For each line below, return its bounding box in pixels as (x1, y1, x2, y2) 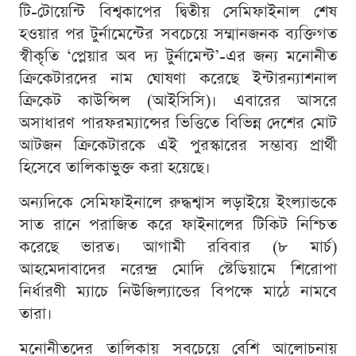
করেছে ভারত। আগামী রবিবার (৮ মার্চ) (19, 236, 337, 259)
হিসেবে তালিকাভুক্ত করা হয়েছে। (19, 157, 211, 180)
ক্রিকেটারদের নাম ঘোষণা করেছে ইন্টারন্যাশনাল (19, 68, 337, 91)
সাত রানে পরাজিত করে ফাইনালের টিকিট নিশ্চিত (19, 214, 337, 237)
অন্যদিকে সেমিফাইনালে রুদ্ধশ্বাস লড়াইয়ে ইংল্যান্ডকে (19, 192, 337, 215)
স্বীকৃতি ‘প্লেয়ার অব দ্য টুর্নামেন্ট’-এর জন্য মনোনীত (19, 45, 337, 68)
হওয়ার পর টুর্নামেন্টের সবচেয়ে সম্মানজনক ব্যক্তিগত (19, 23, 337, 46)
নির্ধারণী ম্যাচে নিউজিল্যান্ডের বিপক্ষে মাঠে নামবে (19, 281, 337, 304)
